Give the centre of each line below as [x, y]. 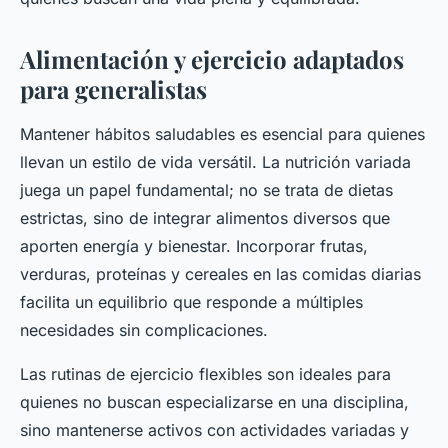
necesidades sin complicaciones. [144, 330]
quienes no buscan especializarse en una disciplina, [214, 402]
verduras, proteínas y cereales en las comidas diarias [220, 274]
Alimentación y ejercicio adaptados [212, 59]
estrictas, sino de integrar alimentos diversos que [205, 218]
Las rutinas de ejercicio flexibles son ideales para [205, 374]
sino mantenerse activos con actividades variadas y [214, 430]
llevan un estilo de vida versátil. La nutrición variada [215, 162]
